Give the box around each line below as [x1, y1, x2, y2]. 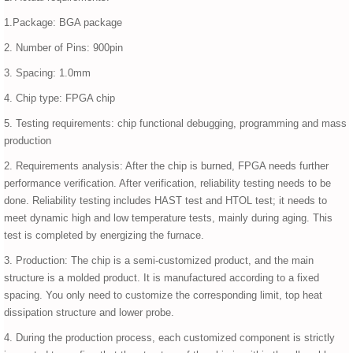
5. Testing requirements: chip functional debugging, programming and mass [4, 117, 347, 130]
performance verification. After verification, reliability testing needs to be [4, 177, 331, 190]
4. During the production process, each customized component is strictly [4, 332, 335, 344]
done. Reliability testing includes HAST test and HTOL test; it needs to [4, 195, 327, 207]
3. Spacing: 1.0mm [4, 67, 91, 80]
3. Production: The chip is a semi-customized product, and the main [4, 255, 314, 267]
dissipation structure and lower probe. [4, 307, 174, 319]
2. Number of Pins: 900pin [4, 42, 123, 54]
